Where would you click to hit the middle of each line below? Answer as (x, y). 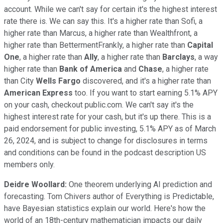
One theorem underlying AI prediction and (139, 184)
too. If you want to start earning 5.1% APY (145, 93)
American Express (38, 93)
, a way (206, 57)
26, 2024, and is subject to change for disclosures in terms (106, 140)
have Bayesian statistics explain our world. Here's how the (105, 208)
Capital (200, 45)
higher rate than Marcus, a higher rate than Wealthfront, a (101, 33)
